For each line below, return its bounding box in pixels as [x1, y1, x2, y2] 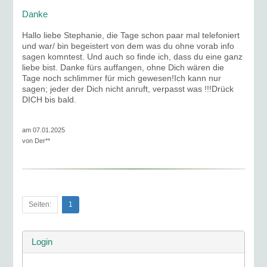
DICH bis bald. [22, 95, 77, 104]
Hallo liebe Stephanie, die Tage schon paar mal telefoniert [22, 30, 240, 40]
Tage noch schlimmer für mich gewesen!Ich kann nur [22, 73, 222, 83]
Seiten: [29, 200, 52, 209]
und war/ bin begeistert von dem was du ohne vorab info [22, 41, 235, 51]
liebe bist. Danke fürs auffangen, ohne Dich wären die [22, 63, 225, 72]
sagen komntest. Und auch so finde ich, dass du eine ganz [22, 52, 243, 61]
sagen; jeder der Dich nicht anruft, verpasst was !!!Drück [22, 84, 234, 94]
